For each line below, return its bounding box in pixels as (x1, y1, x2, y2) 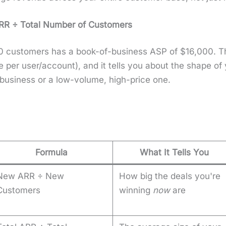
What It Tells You (139, 147, 209, 158)
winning (119, 185, 153, 196)
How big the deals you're (119, 171, 221, 182)
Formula (35, 147, 68, 158)
